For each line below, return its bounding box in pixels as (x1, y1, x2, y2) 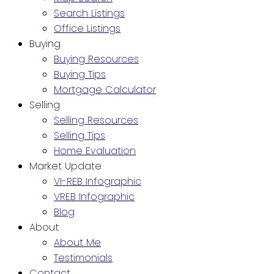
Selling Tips (54, 128, 105, 143)
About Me (54, 235, 101, 250)
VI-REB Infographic (54, 174, 141, 189)
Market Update (29, 159, 102, 174)
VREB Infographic (54, 190, 135, 204)
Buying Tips (54, 67, 106, 82)
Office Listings (54, 21, 120, 36)
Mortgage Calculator (54, 83, 156, 97)
